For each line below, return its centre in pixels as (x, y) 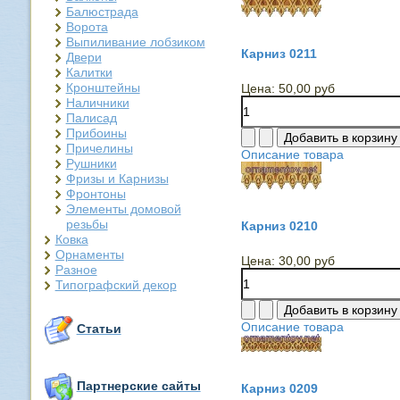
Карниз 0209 (279, 388)
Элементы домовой (123, 208)
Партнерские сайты (138, 386)
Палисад (91, 117)
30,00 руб (306, 261)
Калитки (89, 72)
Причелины (99, 148)
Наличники (97, 102)
